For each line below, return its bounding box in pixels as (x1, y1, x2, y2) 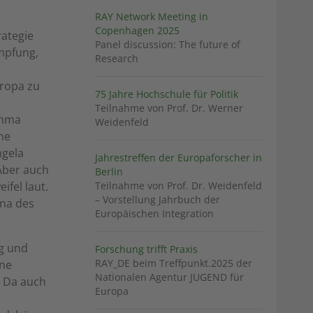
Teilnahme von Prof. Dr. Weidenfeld (95, 179, 262, 193)
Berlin (95, 165, 123, 179)
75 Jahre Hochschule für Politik (95, 87, 238, 101)
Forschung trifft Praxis (95, 242, 198, 256)
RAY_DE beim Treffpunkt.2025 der (95, 256, 252, 270)
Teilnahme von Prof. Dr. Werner (95, 101, 243, 115)
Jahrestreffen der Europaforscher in (95, 151, 262, 165)
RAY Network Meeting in (95, 10, 208, 24)
